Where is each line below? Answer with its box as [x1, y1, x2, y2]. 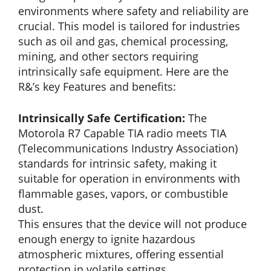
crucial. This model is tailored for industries [18, 18, 240, 33]
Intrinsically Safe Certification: [18, 110, 188, 125]
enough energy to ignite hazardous [18, 231, 195, 246]
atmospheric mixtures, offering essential [18, 246, 224, 261]
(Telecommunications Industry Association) [18, 140, 238, 155]
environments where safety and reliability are [18, 3, 249, 18]
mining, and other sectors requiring [18, 48, 198, 64]
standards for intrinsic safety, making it [18, 155, 217, 171]
